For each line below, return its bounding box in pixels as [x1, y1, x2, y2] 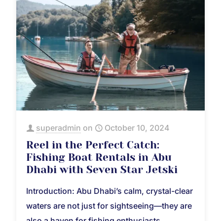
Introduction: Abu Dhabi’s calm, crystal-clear [26, 186, 193, 196]
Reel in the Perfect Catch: [26, 139, 159, 151]
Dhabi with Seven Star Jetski [26, 164, 178, 176]
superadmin [36, 123, 81, 133]
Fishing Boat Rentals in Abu [26, 151, 172, 164]
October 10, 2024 [105, 123, 170, 133]
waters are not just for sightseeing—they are [26, 201, 192, 211]
